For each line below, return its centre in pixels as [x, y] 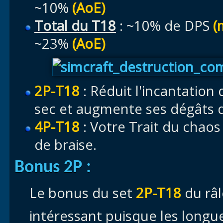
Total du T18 [75, 26]
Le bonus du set [83, 193]
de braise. [65, 145]
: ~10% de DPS [165, 26]
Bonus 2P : [53, 168]
